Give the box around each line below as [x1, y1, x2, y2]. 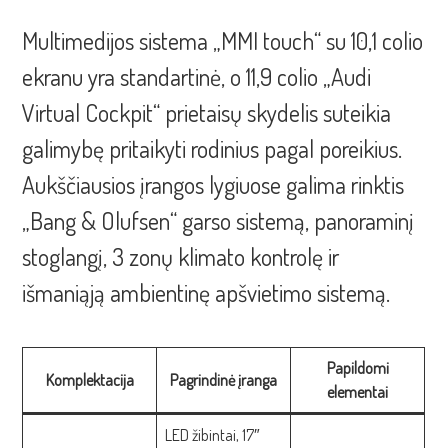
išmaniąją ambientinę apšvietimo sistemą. [22, 277, 391, 309]
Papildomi [326, 358, 389, 379]
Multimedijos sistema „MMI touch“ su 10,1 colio [22, 25, 424, 57]
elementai [327, 382, 389, 403]
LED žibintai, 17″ [165, 425, 261, 446]
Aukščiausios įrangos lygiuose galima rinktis [22, 169, 405, 201]
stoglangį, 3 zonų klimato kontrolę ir [22, 241, 340, 273]
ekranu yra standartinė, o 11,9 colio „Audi [22, 61, 372, 93]
